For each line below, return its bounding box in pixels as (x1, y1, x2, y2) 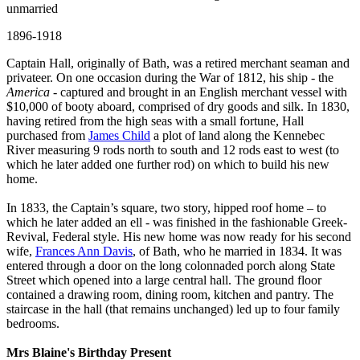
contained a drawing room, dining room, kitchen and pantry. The (6, 287, 333, 301)
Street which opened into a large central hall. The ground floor (6, 272, 321, 287)
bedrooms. (6, 316, 59, 330)
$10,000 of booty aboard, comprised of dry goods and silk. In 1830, (6, 99, 350, 113)
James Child (88, 128, 150, 142)
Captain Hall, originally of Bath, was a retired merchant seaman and (6, 55, 350, 70)
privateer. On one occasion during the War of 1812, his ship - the (6, 70, 333, 84)
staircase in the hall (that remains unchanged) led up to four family (6, 301, 340, 316)
